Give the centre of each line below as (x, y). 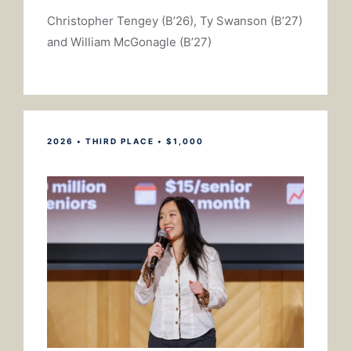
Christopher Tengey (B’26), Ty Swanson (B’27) (175, 21)
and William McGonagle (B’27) (129, 42)
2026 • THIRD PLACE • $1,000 (125, 141)
